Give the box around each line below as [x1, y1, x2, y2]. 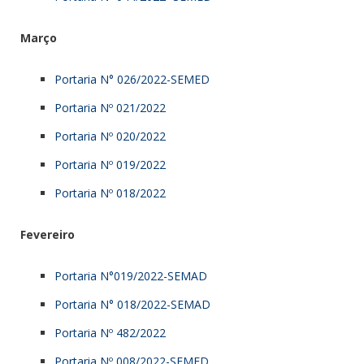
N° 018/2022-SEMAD [97, 296, 210, 312]
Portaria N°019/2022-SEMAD [54, 267, 207, 284]
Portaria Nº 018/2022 [54, 184, 166, 201]
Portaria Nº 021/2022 [54, 99, 166, 115]
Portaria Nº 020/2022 [54, 128, 166, 144]
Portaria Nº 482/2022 [54, 324, 166, 340]
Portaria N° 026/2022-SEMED [54, 71, 210, 87]
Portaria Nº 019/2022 [54, 156, 166, 172]
